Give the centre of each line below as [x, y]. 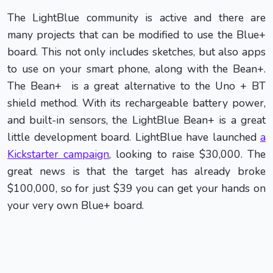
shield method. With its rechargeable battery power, [136, 103]
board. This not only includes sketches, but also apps [136, 51]
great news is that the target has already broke [136, 171]
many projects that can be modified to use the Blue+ [136, 34]
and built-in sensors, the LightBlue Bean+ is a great [136, 120]
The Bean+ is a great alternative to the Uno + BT [136, 86]
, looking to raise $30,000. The [188, 154]
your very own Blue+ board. [76, 205]
